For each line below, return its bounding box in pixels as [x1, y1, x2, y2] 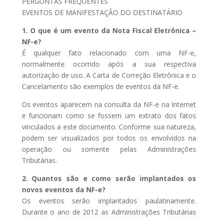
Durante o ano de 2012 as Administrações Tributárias [21, 207, 197, 217]
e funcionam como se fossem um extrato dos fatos [21, 111, 197, 120]
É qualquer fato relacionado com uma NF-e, [21, 48, 197, 57]
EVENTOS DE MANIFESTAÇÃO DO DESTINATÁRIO [21, 8, 182, 17]
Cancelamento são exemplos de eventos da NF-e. [21, 82, 180, 91]
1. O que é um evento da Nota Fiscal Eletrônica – [21, 26, 197, 35]
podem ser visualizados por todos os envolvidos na [21, 133, 197, 143]
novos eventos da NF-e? [21, 185, 106, 194]
